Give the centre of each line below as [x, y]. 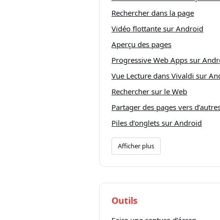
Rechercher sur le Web [149, 91]
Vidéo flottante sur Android [157, 28]
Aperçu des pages [141, 44]
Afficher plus [136, 146]
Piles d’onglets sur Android [157, 123]
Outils [124, 200]
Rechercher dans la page [153, 13]
